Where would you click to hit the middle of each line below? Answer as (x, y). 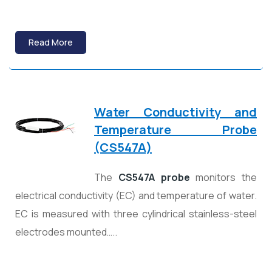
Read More (51, 42)
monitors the (223, 178)
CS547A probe (154, 178)
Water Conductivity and (175, 112)
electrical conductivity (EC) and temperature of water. (136, 196)
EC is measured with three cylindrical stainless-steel (136, 214)
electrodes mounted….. (66, 232)
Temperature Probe (175, 130)
